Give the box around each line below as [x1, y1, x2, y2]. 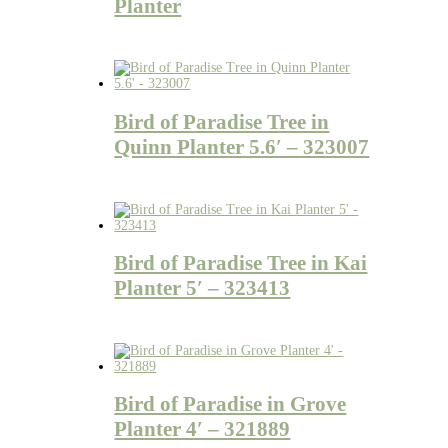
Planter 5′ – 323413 [114, 276, 291, 301]
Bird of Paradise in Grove [114, 392, 347, 417]
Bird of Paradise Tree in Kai [114, 251, 368, 276]
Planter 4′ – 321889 [114, 417, 291, 442]
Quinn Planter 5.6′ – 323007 [114, 134, 370, 159]
